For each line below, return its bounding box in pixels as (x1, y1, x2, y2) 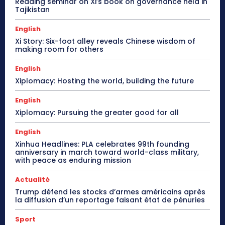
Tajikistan (15, 4, 50, 15)
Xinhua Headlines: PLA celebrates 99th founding (15, 139, 189, 149)
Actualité (15, 174, 50, 184)
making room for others (15, 44, 103, 54)
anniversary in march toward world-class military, (15, 147, 199, 157)
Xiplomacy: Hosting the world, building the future (15, 75, 194, 86)
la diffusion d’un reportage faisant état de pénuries (15, 194, 205, 205)
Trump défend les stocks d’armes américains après (15, 186, 205, 197)
